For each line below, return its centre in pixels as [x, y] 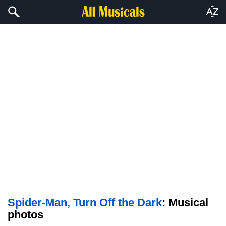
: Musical [185, 203]
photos [25, 215]
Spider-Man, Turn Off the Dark [85, 203]
